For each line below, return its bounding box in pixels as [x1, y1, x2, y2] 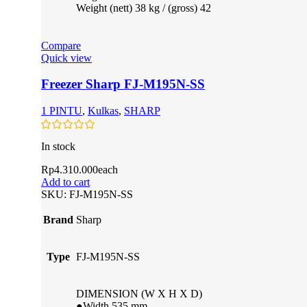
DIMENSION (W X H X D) [76, 288, 202, 300]
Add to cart [41, 176, 90, 188]
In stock [41, 140, 75, 153]
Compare [41, 39, 81, 51]
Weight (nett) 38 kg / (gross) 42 [76, 1, 211, 14]
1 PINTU [41, 105, 82, 117]
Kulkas [88, 105, 119, 117]
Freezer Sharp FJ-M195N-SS [41, 77, 205, 92]
